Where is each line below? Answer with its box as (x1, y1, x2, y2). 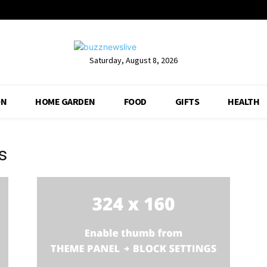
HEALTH (228, 95, 260, 108)
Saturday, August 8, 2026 (89, 54, 178, 66)
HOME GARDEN (35, 95, 95, 108)
